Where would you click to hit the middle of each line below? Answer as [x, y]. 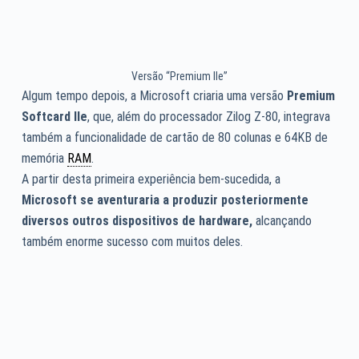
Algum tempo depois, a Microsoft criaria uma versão [154, 95]
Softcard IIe [54, 116]
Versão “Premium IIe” [179, 76]
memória [44, 158]
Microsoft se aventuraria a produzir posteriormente [165, 200]
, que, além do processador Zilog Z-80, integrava [208, 116]
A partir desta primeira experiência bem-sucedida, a [151, 179]
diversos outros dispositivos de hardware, [137, 220]
